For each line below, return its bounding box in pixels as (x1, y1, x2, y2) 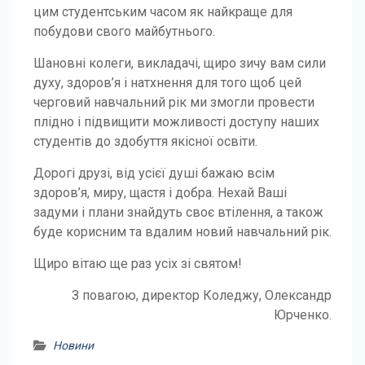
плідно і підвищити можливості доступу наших (33, 113, 319, 130)
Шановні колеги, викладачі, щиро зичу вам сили (33, 55, 326, 71)
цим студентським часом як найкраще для (33, 3, 292, 20)
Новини (52, 338, 94, 352)
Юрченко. (274, 306, 332, 323)
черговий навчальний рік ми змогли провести (33, 94, 314, 110)
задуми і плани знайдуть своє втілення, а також (33, 204, 323, 220)
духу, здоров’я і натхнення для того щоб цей (33, 74, 301, 90)
